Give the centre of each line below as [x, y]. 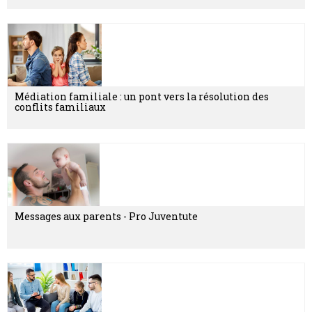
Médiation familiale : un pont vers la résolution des [142, 96]
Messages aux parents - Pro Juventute [106, 216]
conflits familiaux [60, 107]
